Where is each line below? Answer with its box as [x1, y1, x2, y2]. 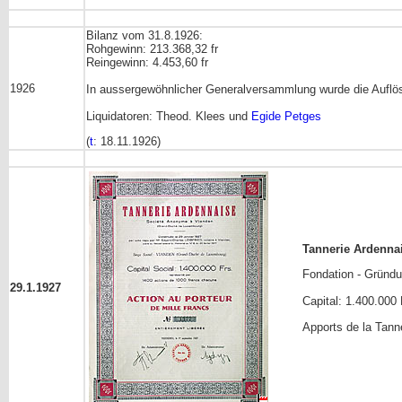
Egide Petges [251, 109, 321, 123]
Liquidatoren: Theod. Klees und [86, 109, 251, 123]
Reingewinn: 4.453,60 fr [86, 55, 208, 69]
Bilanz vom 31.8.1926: [86, 28, 203, 42]
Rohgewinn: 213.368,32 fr [86, 41, 218, 56]
